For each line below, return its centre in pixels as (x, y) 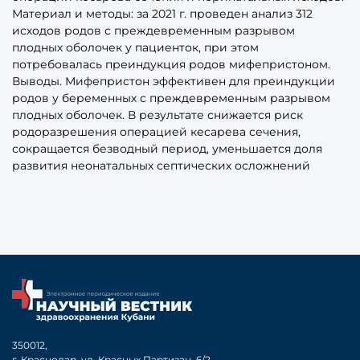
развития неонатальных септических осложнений (161, 165)
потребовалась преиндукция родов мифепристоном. (171, 64)
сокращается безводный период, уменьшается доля (167, 148)
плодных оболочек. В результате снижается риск (157, 115)
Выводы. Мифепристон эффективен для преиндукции (174, 81)
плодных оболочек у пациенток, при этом (135, 47)
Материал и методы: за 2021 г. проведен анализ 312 (162, 13)
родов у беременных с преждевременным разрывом (171, 98)
